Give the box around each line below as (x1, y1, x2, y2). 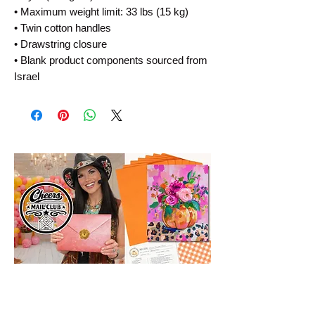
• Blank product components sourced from (14, 54, 207, 67)
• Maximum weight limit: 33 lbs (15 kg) (14, 6, 188, 18)
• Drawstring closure (14, 38, 107, 51)
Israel (14, 70, 39, 83)
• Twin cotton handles (14, 22, 111, 34)
